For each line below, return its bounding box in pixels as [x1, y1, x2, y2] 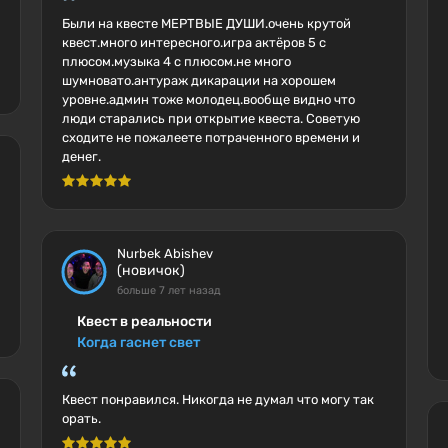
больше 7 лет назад [116, 284, 221, 297]
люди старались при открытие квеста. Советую [61, 111, 360, 126]
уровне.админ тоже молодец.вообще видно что [61, 92, 355, 107]
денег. [61, 149, 101, 164]
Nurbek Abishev [116, 246, 213, 261]
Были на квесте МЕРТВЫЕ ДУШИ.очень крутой [61, 16, 351, 31]
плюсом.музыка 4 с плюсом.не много [61, 54, 291, 69]
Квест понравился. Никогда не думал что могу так [61, 392, 374, 407]
